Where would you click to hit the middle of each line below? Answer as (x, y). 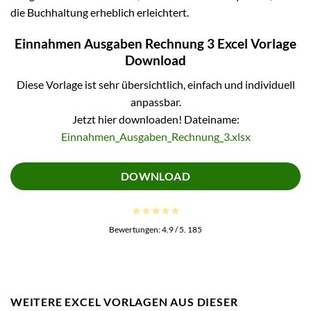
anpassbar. (155, 101)
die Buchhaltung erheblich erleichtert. (100, 12)
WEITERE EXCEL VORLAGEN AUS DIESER (124, 302)
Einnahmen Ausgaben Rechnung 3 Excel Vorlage (155, 44)
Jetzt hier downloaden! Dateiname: (155, 119)
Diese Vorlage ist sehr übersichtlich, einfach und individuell (155, 84)
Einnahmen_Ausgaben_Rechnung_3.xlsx (155, 136)
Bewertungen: (135, 230)
